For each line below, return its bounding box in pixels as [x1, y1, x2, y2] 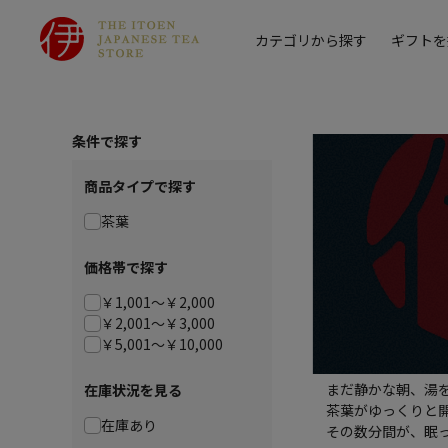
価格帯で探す [84, 257, 168, 277]
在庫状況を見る [84, 380, 182, 400]
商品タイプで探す [84, 176, 196, 196]
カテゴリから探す [255, 30, 367, 50]
